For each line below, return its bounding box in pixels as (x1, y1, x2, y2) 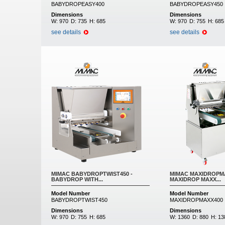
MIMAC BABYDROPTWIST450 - (51, 171, 133, 177)
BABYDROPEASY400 (51, 1, 104, 7)
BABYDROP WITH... (51, 176, 103, 182)
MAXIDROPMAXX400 (170, 197, 223, 203)
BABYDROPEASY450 (170, 1, 223, 7)
